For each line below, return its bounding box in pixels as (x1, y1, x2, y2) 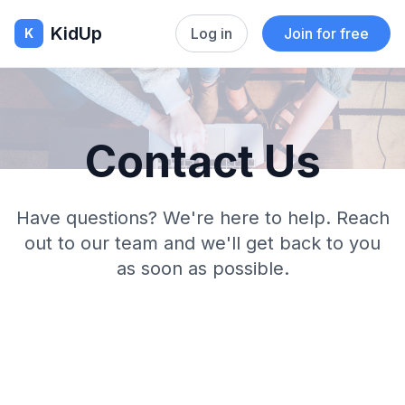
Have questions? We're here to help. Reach (15, 207, 390, 229)
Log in (191, 24, 232, 42)
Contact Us (84, 135, 321, 188)
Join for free (284, 24, 369, 42)
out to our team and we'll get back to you (24, 232, 381, 254)
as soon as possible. (116, 258, 289, 279)
